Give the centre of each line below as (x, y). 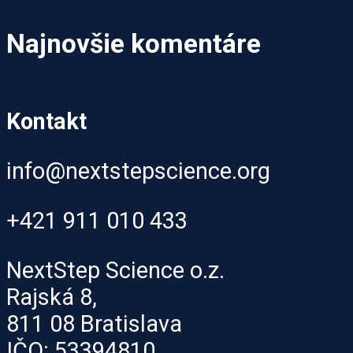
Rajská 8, (52, 297)
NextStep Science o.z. (115, 270)
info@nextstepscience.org (138, 171)
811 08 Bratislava (94, 323)
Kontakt (46, 122)
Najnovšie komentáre (134, 43)
